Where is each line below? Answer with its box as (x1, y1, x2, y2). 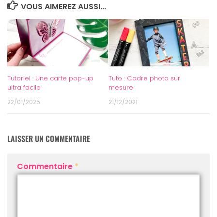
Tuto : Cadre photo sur (108, 73, 180, 83)
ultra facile (7, 82, 41, 92)
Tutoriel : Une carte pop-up (7, 73, 93, 83)
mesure (108, 82, 133, 92)
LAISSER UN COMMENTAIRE (7, 133, 90, 145)
